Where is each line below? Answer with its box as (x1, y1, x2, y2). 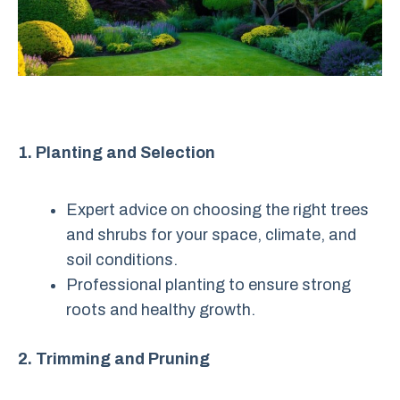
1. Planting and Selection (18, 143, 215, 162)
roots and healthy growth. (66, 300, 255, 319)
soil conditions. (66, 250, 178, 269)
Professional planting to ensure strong (66, 275, 351, 294)
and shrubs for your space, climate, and (66, 225, 356, 244)
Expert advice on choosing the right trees (66, 200, 369, 219)
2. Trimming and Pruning (18, 349, 210, 368)
